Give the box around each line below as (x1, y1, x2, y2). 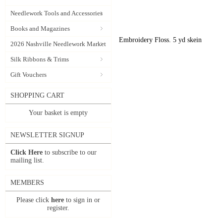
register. (47, 204, 69, 212)
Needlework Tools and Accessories (10, 9, 103, 17)
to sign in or (64, 196, 100, 204)
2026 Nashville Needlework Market (10, 40, 106, 48)
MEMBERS (10, 179, 44, 186)
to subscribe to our (43, 149, 97, 156)
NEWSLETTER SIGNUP (10, 131, 84, 139)
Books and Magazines (10, 25, 70, 32)
